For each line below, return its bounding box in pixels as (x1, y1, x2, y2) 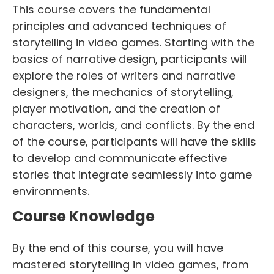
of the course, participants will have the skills (12, 133, 256, 149)
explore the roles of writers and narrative (12, 67, 235, 83)
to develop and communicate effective (12, 150, 227, 166)
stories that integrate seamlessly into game (12, 166, 252, 182)
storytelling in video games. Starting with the (12, 34, 254, 50)
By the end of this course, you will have (12, 240, 223, 256)
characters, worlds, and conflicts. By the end (12, 117, 254, 133)
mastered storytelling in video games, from (12, 256, 249, 272)
